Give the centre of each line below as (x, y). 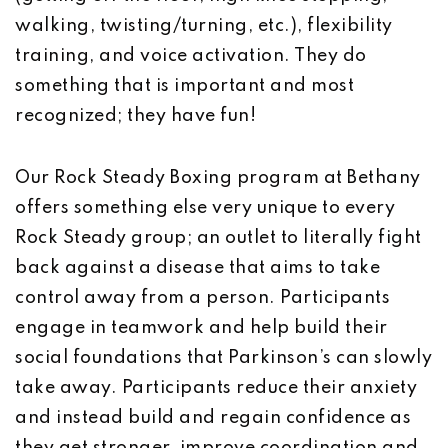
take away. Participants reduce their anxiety (216, 388)
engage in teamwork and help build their (201, 328)
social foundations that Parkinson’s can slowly (223, 358)
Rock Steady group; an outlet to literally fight (218, 238)
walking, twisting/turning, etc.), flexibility (204, 26)
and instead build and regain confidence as (213, 418)
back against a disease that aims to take (197, 268)
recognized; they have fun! (135, 116)
